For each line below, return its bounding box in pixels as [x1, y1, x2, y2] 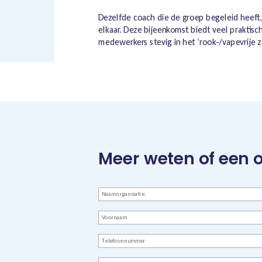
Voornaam [98, 210, 135, 222]
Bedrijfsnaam [98, 187, 146, 198]
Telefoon [98, 233, 131, 245]
